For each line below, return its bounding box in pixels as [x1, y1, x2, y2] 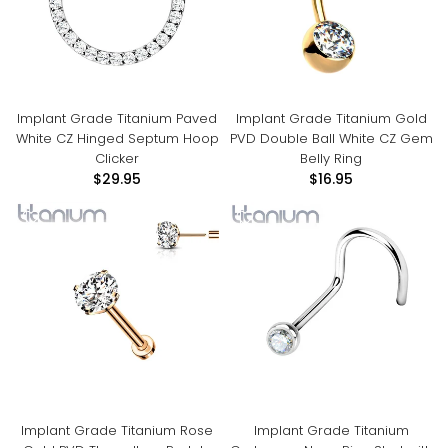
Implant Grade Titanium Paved [17, 109, 217, 128]
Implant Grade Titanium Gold [235, 109, 427, 128]
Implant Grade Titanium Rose [21, 421, 213, 440]
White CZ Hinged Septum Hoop [15, 129, 219, 148]
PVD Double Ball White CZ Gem [229, 129, 433, 148]
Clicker [95, 149, 139, 168]
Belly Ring [300, 149, 362, 168]
